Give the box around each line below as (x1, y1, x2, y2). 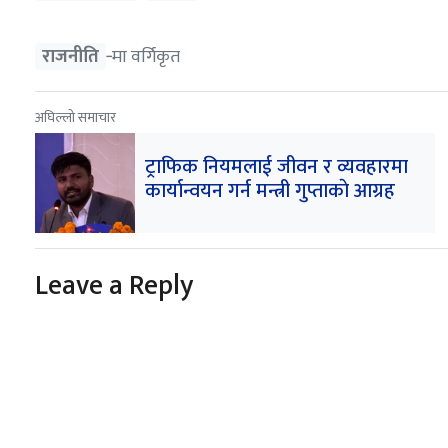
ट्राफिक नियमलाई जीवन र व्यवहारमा (144, 149, 408, 184)
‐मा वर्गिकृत (105, 41, 180, 72)
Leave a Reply (34, 261, 193, 309)
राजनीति (41, 41, 99, 72)
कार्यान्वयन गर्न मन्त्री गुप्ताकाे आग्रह (144, 173, 395, 208)
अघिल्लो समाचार (34, 105, 116, 129)
